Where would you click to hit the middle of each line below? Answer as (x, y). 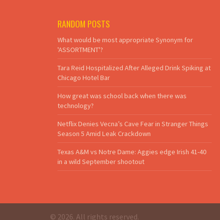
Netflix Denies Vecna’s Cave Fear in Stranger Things (133, 124)
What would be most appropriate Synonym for (125, 40)
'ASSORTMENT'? (80, 49)
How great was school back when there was (122, 96)
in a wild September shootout (101, 161)
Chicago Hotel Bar (84, 77)
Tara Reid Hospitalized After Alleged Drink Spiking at (134, 68)
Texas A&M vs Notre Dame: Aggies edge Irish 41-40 (132, 151)
